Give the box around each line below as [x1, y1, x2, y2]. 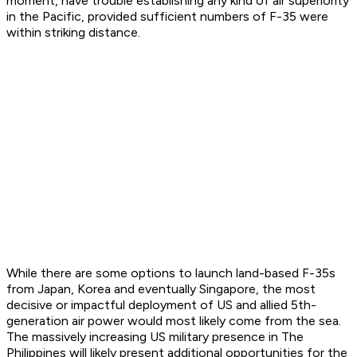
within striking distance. [6, 25, 140, 41]
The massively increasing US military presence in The [6, 329, 304, 345]
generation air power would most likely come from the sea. [6, 313, 341, 329]
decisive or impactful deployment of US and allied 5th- [6, 297, 316, 313]
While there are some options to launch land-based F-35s [6, 265, 335, 281]
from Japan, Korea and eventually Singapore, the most [6, 281, 316, 297]
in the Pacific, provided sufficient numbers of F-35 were [6, 9, 328, 25]
